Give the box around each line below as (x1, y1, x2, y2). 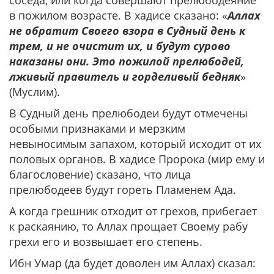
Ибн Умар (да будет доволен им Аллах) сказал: (9, 256, 256, 270)
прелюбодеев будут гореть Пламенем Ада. (9, 182, 236, 197)
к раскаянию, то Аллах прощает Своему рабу (9, 219, 248, 234)
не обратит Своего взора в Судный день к (9, 23, 245, 38)
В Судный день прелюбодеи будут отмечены (9, 106, 248, 120)
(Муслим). (9, 84, 60, 99)
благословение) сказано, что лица (9, 167, 191, 182)
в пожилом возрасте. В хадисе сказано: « (9, 8, 228, 23)
